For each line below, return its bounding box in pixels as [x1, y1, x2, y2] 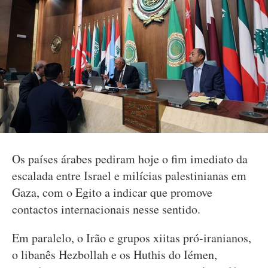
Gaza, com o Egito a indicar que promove [12, 184, 212, 200]
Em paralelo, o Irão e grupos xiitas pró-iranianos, [12, 230, 251, 246]
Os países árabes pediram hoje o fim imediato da [12, 151, 248, 167]
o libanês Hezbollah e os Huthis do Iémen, [12, 246, 217, 263]
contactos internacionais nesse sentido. [12, 201, 200, 217]
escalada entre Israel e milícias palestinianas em [12, 167, 246, 184]
